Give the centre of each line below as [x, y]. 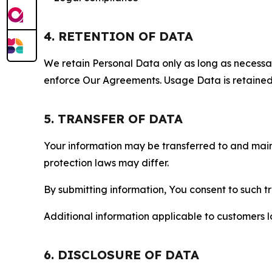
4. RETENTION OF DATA [118, 36]
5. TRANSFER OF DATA [113, 119]
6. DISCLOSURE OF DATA [121, 255]
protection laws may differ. [106, 163]
